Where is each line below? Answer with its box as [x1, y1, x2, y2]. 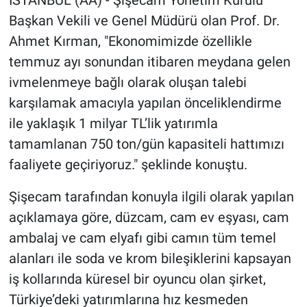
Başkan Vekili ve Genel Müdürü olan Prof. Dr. [8, 12, 280, 29]
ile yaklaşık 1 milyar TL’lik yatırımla [8, 115, 218, 132]
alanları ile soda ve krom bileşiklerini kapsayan [8, 250, 291, 267]
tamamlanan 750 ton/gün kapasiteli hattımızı [8, 136, 284, 153]
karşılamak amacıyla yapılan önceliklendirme [8, 95, 282, 112]
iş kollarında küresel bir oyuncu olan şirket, [8, 271, 266, 288]
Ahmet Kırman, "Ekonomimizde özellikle [8, 33, 252, 50]
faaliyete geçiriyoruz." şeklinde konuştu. [8, 156, 247, 173]
